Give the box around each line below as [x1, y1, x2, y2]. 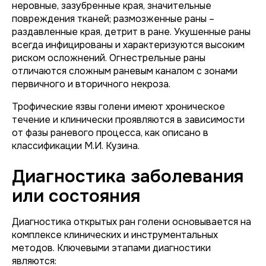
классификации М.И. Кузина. [12, 140, 140, 152]
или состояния [12, 185, 140, 207]
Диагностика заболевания [12, 165, 243, 188]
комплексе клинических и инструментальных [12, 229, 218, 241]
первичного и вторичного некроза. [12, 78, 170, 90]
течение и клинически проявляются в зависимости [12, 113, 245, 126]
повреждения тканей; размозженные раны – [12, 12, 214, 25]
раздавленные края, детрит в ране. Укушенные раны [12, 26, 251, 38]
